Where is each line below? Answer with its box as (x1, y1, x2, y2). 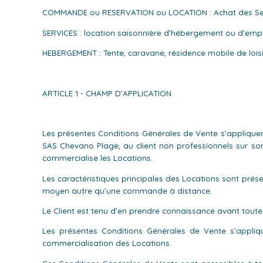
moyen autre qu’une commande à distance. (42, 186, 212, 195)
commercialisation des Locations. (42, 238, 171, 248)
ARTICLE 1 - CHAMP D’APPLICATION (42, 88, 171, 98)
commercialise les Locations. (42, 153, 153, 163)
